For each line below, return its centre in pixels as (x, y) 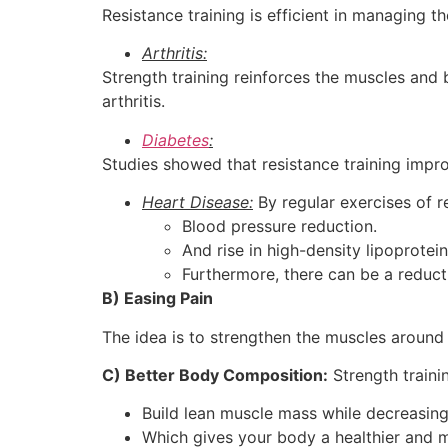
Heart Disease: (197, 202)
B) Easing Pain (157, 298)
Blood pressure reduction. (279, 226)
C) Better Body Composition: (215, 374)
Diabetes (175, 139)
